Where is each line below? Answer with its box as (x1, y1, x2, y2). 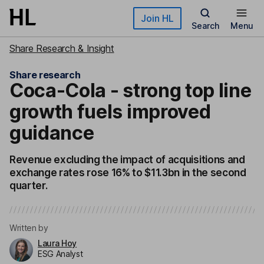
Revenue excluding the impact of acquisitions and (9, 154, 245, 166)
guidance (9, 121, 94, 144)
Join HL (141, 12, 174, 24)
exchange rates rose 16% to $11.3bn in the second (9, 167, 246, 179)
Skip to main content (9, 9, 94, 19)
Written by (9, 223, 48, 233)
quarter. (9, 180, 48, 192)
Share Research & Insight (9, 42, 114, 54)
